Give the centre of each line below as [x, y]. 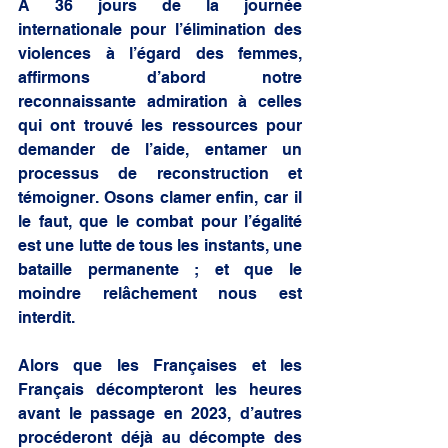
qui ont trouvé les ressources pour [160, 125]
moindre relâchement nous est [160, 293]
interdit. [46, 317]
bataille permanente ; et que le [160, 269]
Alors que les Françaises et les [160, 365]
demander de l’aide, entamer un [160, 149]
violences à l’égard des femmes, [160, 53]
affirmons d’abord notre [160, 77]
